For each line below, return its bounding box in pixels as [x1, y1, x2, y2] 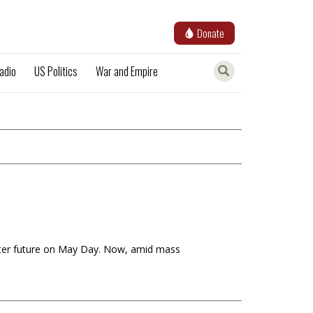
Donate [197, 25, 224, 41]
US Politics [34, 63, 78, 80]
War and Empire [96, 63, 158, 80]
